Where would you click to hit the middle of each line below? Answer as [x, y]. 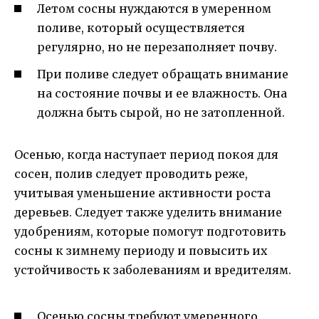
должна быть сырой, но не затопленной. [161, 113]
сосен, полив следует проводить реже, [131, 174]
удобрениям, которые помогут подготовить [150, 231]
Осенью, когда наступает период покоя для [146, 155]
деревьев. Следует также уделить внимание [148, 212]
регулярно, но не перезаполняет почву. [157, 47]
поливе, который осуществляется [141, 27]
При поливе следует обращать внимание [163, 74]
